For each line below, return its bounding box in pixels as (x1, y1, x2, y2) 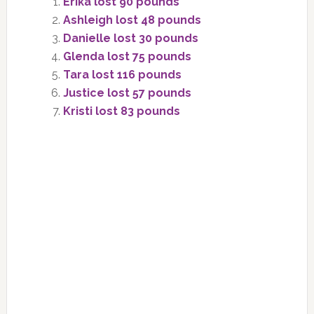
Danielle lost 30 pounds (62, 31, 198, 45)
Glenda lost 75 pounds (62, 49, 191, 63)
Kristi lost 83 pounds (62, 104, 180, 118)
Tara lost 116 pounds (62, 67, 182, 81)
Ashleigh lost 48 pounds (62, 13, 201, 27)
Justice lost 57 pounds (62, 86, 191, 100)
